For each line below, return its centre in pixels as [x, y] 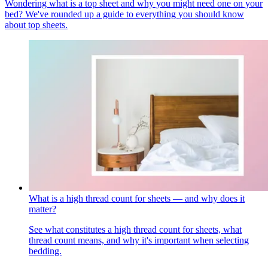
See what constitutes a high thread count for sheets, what [135, 230]
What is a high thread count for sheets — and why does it [137, 199]
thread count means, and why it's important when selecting [139, 240]
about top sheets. [36, 25]
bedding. [45, 251]
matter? [42, 209]
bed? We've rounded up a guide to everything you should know [124, 14]
